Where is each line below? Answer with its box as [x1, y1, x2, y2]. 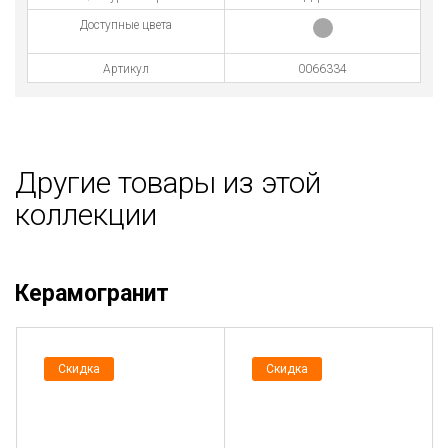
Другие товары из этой [15, 164, 321, 200]
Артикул [103, 61, 149, 76]
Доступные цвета [80, 17, 172, 32]
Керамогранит [15, 279, 169, 307]
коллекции [15, 196, 157, 232]
